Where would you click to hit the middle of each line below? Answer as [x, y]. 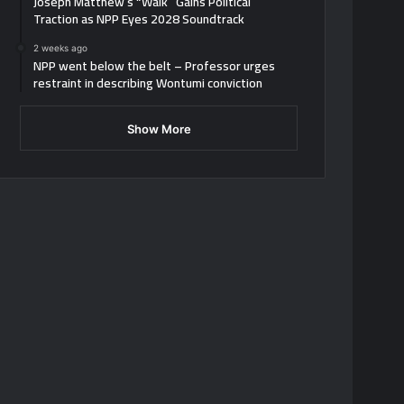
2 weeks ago [61, 47]
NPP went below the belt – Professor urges [155, 65]
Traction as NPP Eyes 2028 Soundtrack [139, 18]
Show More [159, 129]
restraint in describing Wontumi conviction [148, 83]
